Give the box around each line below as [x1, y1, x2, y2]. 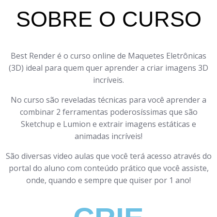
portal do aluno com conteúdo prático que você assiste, [8, 162, 209, 173]
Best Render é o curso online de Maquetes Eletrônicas [11, 50, 206, 61]
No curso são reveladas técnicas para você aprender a [11, 94, 206, 105]
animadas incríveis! [75, 130, 142, 141]
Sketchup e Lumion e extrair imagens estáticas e [21, 118, 196, 129]
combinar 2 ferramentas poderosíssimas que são [19, 106, 198, 117]
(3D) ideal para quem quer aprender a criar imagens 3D [9, 62, 208, 73]
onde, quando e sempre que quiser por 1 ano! [26, 174, 191, 186]
